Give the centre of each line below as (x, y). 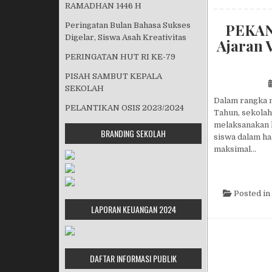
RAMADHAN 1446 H (103, 6)
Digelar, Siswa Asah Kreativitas (126, 37)
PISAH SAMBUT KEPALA (114, 76)
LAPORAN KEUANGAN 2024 (133, 209)
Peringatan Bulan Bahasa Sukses (128, 25)
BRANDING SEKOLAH (133, 133)
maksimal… (235, 149)
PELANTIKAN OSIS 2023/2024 (124, 108)
